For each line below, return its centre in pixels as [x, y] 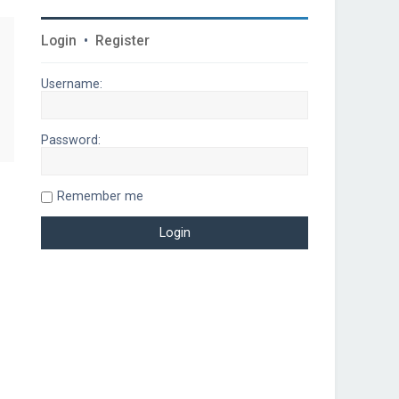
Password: [71, 140]
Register [122, 41]
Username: [72, 84]
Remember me [100, 196]
